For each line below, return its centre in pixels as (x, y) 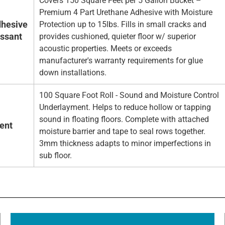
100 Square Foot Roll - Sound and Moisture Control (129, 95)
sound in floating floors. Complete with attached (124, 119)
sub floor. (55, 155)
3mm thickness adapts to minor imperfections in (125, 143)
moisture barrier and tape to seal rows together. (122, 131)
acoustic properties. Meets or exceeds (105, 48)
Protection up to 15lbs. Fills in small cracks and (123, 24)
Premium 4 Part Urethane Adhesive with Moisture (126, 12)
